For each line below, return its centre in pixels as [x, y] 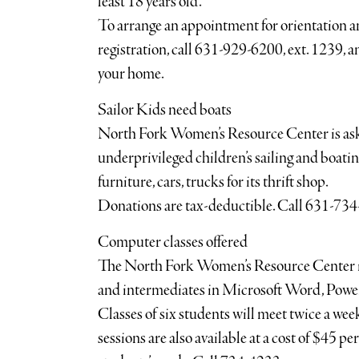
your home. [131, 74]
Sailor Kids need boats [164, 110]
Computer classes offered [172, 242]
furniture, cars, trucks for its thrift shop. [213, 182]
